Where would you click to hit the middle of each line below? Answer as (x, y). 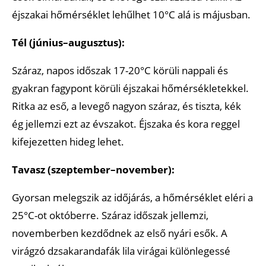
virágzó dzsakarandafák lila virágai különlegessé (121, 251)
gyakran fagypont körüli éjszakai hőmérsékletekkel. (130, 88)
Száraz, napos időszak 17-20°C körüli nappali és (120, 70)
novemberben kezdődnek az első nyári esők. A (120, 233)
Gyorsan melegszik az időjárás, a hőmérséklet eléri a (132, 197)
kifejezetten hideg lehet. (68, 141)
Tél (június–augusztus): (68, 42)
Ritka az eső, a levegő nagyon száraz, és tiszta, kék (126, 106)
